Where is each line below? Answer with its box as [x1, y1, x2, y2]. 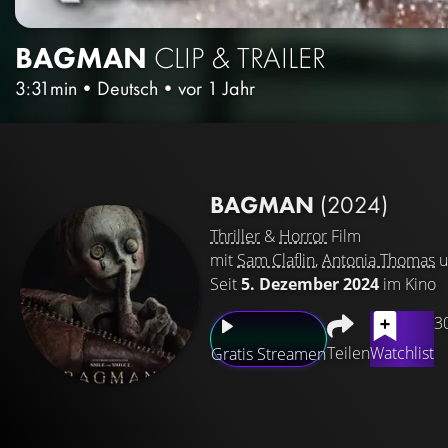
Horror [279, 225, 327, 248]
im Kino [379, 273, 436, 296]
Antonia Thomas [322, 249, 435, 272]
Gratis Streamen [211, 343, 326, 366]
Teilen [327, 342, 370, 365]
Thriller [210, 225, 260, 248]
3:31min [15, 74, 77, 101]
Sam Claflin [237, 249, 315, 272]
